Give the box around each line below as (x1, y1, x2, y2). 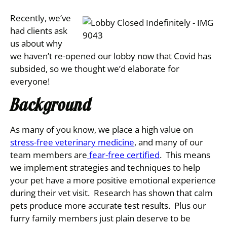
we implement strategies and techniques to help (10, 162, 200, 173)
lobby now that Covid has (111, 50, 211, 62)
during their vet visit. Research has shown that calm (10, 187, 213, 199)
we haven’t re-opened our (10, 50, 111, 62)
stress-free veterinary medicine (10, 136, 134, 148)
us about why (10, 37, 62, 49)
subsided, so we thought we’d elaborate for (10, 63, 179, 74)
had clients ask (10, 25, 67, 36)
